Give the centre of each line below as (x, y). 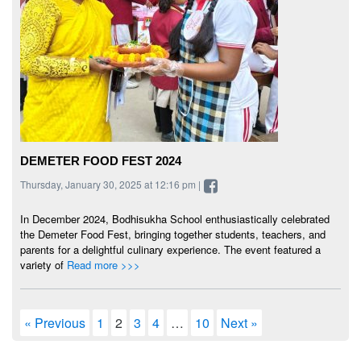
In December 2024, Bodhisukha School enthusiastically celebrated (175, 219)
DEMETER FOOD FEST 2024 (101, 161)
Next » (239, 323)
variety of (44, 265)
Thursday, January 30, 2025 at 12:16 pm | (112, 185)
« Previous (55, 323)
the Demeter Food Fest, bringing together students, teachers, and (173, 234)
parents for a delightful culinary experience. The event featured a (170, 250)
